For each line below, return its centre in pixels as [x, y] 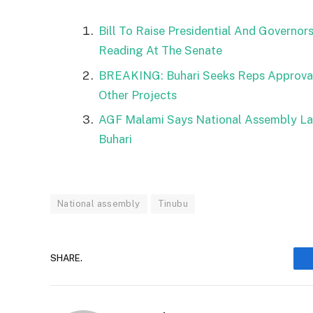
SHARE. [66, 259]
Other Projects [138, 95]
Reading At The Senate [160, 51]
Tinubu [173, 203]
